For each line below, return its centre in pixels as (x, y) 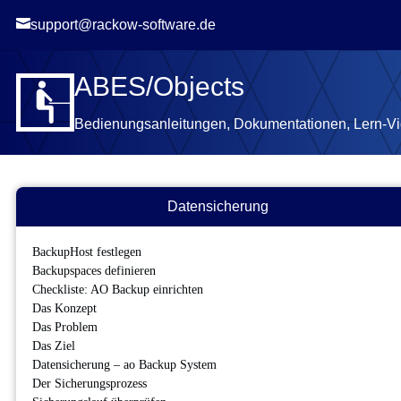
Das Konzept (64, 309)
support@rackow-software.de (123, 25)
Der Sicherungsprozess (90, 384)
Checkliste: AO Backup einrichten (118, 290)
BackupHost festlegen (87, 252)
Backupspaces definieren (94, 271)
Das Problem (65, 328)
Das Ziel (54, 346)
